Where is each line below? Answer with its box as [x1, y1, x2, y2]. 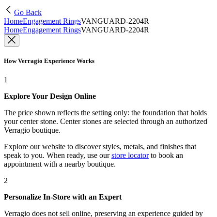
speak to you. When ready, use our [4, 151, 109, 160]
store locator [111, 151, 149, 160]
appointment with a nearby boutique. [4, 160, 116, 169]
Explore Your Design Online [4, 92, 96, 101]
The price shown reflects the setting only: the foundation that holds [4, 108, 207, 117]
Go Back [14, 8, 42, 16]
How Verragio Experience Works [4, 57, 94, 65]
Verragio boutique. [4, 126, 61, 135]
